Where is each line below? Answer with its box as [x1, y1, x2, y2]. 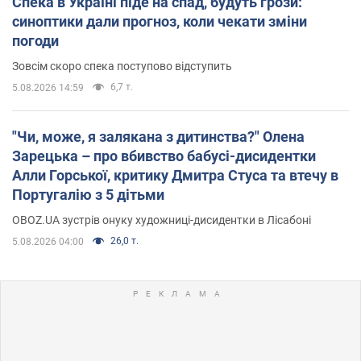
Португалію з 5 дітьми [12, 185, 164, 203]
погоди [12, 31, 59, 49]
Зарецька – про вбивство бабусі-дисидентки [12, 147, 316, 164]
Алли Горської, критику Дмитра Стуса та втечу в [12, 166, 338, 184]
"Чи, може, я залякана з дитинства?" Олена [12, 127, 305, 145]
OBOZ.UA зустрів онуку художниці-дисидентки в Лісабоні [12, 213, 311, 226]
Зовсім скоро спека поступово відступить [12, 59, 232, 73]
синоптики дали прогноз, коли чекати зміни [12, 12, 307, 30]
